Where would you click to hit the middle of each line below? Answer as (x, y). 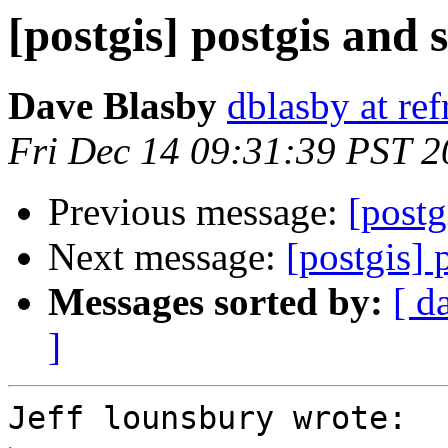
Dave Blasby (112, 106)
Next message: (167, 257)
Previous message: (198, 212)
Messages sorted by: (215, 302)
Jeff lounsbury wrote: (207, 418)
